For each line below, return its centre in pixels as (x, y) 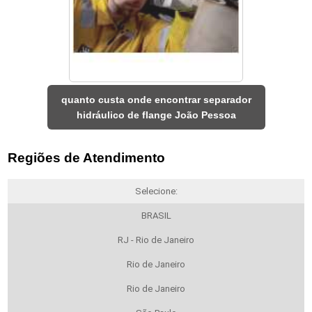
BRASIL (156, 215)
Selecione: (156, 191)
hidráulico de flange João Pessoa (156, 115)
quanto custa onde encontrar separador (156, 100)
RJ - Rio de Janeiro (156, 240)
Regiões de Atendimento (87, 157)
